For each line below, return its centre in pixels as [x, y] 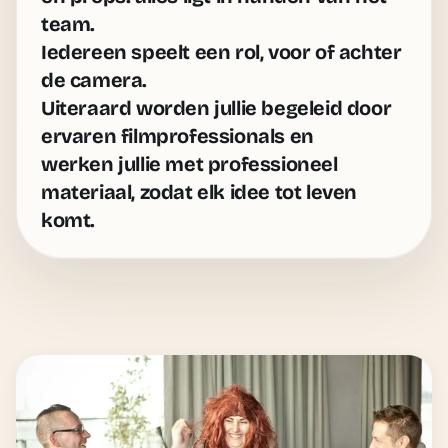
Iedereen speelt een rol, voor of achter [221, 51]
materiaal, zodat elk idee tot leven [199, 191]
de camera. [94, 79]
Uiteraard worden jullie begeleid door [216, 107]
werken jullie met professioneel [189, 163]
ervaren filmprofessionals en [177, 135]
